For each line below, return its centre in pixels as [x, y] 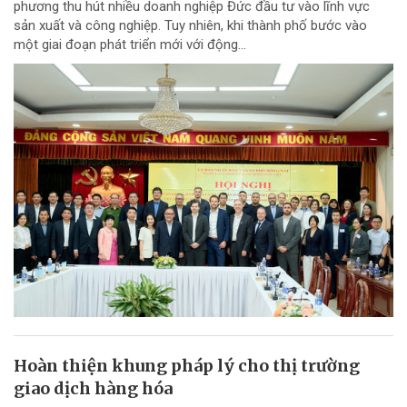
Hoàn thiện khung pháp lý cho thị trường [187, 365]
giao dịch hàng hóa [93, 388]
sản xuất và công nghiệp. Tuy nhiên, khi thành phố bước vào [190, 26]
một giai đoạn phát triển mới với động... [130, 45]
